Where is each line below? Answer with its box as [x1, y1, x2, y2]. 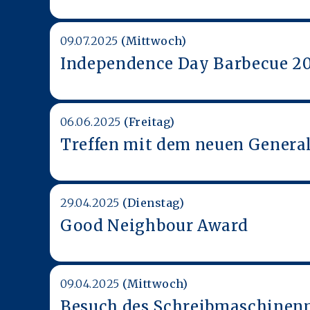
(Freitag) [124, 114, 175, 129]
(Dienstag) [122, 195, 185, 210]
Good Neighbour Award [60, 215, 248, 235]
